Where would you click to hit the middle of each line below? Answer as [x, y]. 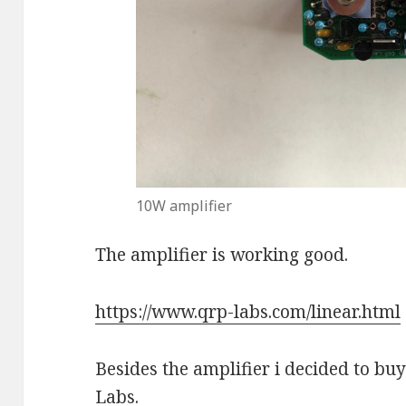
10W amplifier [184, 206]
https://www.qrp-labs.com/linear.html [248, 312]
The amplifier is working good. [222, 255]
